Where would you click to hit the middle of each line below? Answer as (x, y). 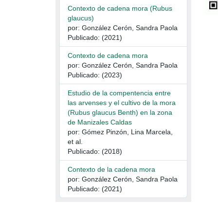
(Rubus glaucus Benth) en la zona (120, 113)
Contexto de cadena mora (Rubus (120, 9)
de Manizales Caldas (100, 122)
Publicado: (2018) (95, 152)
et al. (75, 142)
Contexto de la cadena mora (111, 170)
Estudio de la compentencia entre (119, 93)
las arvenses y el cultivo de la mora (122, 103)
